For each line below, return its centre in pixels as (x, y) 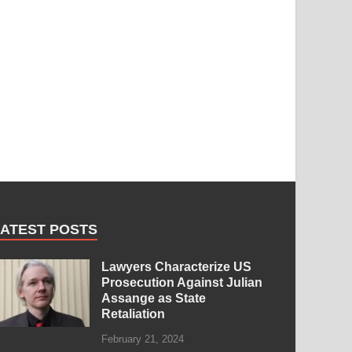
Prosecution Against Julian (182, 282)
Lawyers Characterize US (177, 266)
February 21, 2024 (143, 339)
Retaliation (134, 313)
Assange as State (154, 298)
